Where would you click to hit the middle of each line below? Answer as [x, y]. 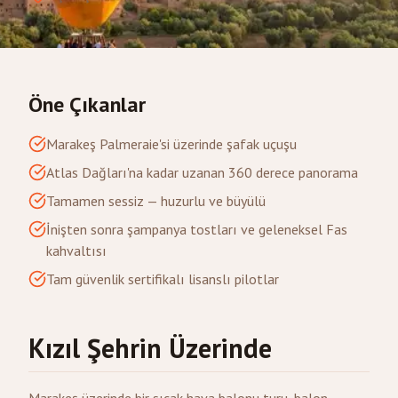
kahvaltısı [76, 251]
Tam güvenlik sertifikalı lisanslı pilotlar [163, 279]
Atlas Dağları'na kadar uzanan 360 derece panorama [202, 172]
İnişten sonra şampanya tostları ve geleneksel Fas [197, 229]
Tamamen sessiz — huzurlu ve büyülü [156, 201]
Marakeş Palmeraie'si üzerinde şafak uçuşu [171, 144]
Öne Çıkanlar [87, 104]
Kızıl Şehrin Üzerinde [150, 348]
